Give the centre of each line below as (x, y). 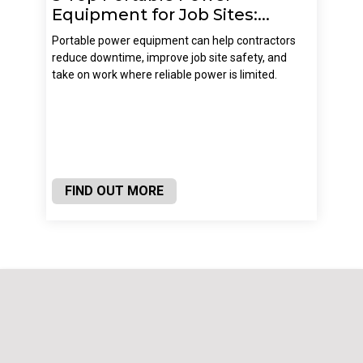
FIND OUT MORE (114, 190)
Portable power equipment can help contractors (173, 40)
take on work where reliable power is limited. (164, 74)
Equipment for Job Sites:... (160, 14)
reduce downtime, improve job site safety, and (169, 57)
